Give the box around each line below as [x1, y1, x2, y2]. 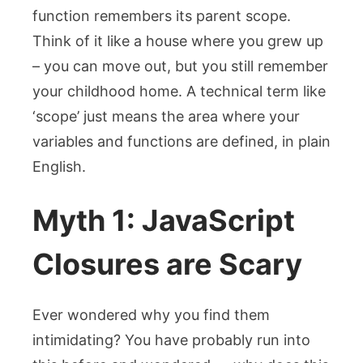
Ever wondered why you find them [32, 305, 270, 323]
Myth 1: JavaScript [32, 202, 295, 238]
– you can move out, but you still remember [32, 57, 328, 75]
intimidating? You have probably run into [32, 331, 310, 348]
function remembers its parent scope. [32, 6, 291, 24]
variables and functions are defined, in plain [32, 132, 331, 150]
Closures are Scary [32, 246, 302, 282]
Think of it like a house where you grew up [32, 32, 323, 49]
